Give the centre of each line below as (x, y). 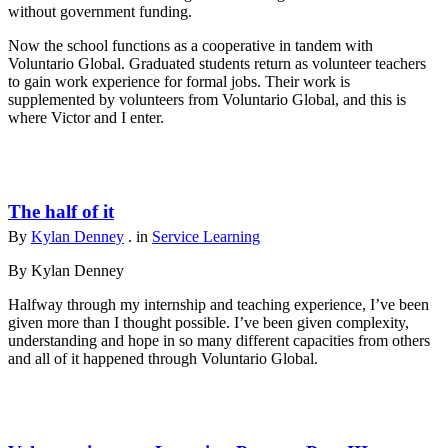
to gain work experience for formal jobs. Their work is (179, 82)
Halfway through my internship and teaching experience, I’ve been (218, 305)
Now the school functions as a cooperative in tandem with (190, 46)
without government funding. (100, 12)
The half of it (61, 212)
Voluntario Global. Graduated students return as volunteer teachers (217, 64)
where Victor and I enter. (88, 118)
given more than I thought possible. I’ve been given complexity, (208, 323)
